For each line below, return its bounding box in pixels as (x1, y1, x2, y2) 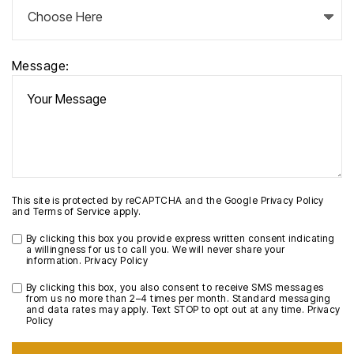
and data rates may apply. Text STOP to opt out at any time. (26, 303, 307, 316)
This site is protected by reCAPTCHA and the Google (12, 194, 261, 207)
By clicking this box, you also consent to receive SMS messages (26, 281, 324, 294)
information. (26, 254, 85, 267)
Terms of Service (32, 205, 111, 218)
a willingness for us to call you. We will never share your (26, 243, 285, 256)
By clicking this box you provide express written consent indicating (26, 232, 335, 245)
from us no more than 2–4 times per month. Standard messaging (26, 292, 331, 305)
